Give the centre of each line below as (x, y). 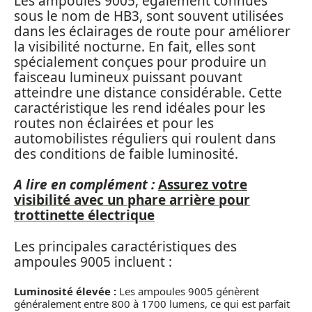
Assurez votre (203, 185)
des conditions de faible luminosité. (126, 154)
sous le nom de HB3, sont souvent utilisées (149, 16)
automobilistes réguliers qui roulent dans (145, 138)
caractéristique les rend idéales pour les (140, 108)
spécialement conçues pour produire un (140, 62)
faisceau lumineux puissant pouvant (128, 77)
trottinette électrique (84, 215)
